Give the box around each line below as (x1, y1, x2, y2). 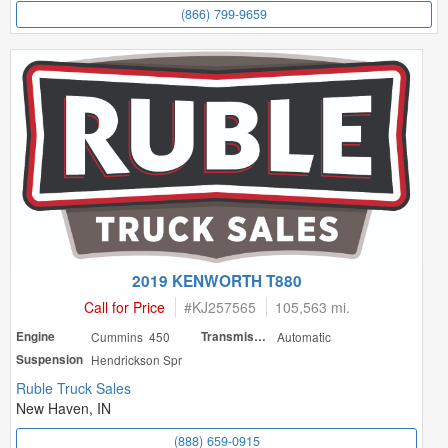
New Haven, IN (16, 398, 111, 418)
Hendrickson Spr (91, 351, 183, 368)
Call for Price (83, 297, 165, 317)
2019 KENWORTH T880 (131, 270, 302, 292)
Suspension (16, 351, 83, 368)
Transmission (254, 328, 267, 345)
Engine (16, 328, 55, 345)
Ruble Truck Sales (16, 378, 131, 398)
